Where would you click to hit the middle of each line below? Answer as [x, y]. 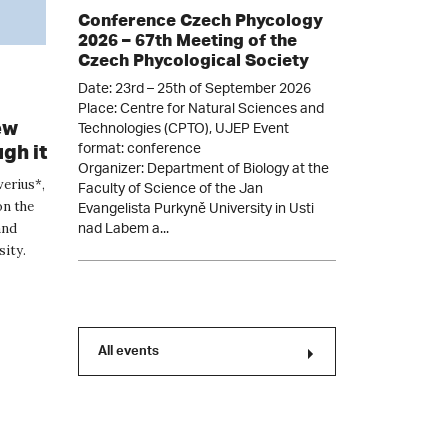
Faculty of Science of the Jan [170, 189]
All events [128, 352]
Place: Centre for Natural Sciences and [201, 109]
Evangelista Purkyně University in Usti [196, 209]
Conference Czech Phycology [200, 19]
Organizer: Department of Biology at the [203, 169]
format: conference [139, 149]
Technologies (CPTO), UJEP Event [183, 129]
